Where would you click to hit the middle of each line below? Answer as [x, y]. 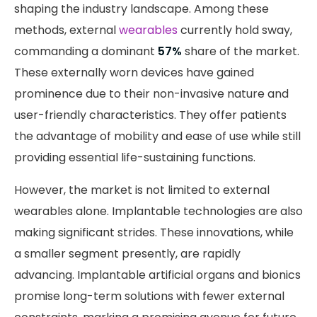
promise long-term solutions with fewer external [149, 296]
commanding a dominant [86, 51]
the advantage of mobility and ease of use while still [157, 136]
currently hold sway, [235, 30]
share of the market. [241, 51]
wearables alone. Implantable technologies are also [158, 211]
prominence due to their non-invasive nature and [151, 93]
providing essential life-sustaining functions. [135, 157]
